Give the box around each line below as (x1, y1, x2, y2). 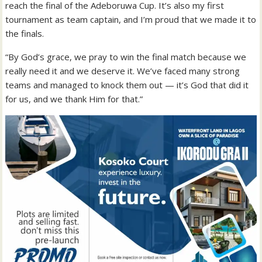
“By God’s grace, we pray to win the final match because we (5, 50, 247, 63)
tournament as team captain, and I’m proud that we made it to (5, 13, 257, 25)
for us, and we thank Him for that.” (5, 92, 143, 105)
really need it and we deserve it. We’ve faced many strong (5, 64, 240, 77)
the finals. (5, 27, 44, 39)
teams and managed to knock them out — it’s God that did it (5, 78, 249, 91)
